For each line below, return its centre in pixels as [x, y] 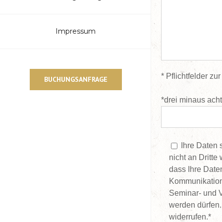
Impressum [76, 31]
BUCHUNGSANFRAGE [76, 79]
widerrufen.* [190, 217]
